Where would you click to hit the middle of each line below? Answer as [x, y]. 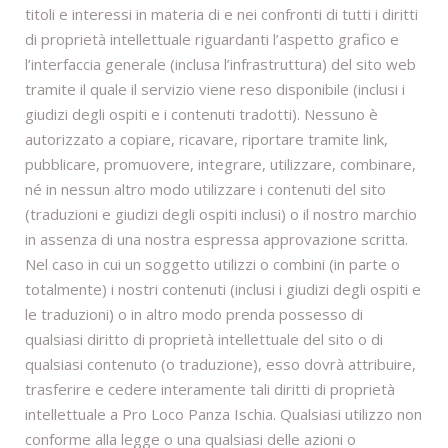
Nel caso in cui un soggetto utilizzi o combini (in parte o [212, 264]
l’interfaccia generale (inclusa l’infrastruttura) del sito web [220, 64]
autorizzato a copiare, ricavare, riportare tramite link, [206, 139]
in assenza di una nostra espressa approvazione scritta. [216, 239]
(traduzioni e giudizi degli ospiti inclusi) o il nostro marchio [221, 214]
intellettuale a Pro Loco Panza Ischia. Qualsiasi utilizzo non [223, 414]
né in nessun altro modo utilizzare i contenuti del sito [205, 189]
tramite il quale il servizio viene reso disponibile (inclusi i [215, 89]
